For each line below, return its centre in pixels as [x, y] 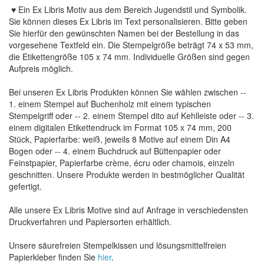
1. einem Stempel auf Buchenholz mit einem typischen [110, 104]
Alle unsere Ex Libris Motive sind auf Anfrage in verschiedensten [128, 210]
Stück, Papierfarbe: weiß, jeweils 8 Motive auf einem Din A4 [120, 139]
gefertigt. [25, 186]
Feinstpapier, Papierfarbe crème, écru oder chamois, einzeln [122, 163]
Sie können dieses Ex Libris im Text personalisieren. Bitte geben [128, 21]
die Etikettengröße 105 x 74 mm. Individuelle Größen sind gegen [129, 57]
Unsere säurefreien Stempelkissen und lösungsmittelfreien [118, 245]
